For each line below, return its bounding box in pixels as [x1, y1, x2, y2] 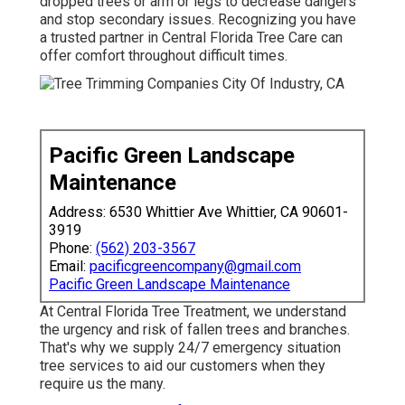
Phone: [49, 239, 96, 257]
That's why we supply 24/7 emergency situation [40, 338, 341, 356]
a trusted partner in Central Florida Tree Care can [40, 28, 343, 46]
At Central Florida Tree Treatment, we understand [40, 302, 346, 320]
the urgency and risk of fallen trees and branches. [40, 320, 350, 338]
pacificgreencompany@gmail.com [89, 257, 301, 275]
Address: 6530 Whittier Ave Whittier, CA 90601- [49, 202, 348, 221]
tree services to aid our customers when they [40, 356, 325, 374]
